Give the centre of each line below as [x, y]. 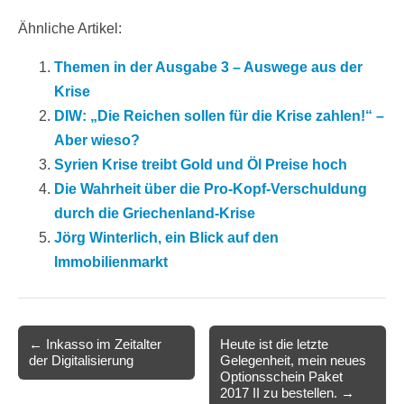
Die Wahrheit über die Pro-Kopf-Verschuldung [211, 189]
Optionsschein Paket [282, 377]
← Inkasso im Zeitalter [95, 344]
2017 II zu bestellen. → [288, 393]
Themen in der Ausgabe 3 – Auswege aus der [208, 68]
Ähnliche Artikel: [70, 29]
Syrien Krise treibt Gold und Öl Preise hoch [201, 165]
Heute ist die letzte [275, 344]
